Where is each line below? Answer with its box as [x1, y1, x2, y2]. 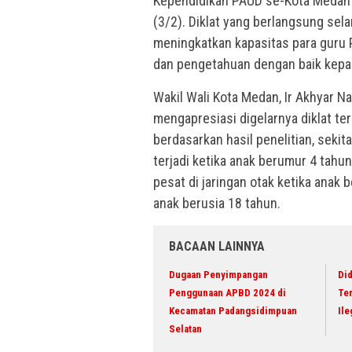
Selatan [169, 323, 202, 335]
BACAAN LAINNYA [169, 239, 265, 255]
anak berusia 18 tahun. [153, 195, 280, 212]
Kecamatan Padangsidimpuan [169, 305, 297, 317]
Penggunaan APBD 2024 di [169, 287, 286, 299]
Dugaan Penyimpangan [169, 269, 268, 281]
